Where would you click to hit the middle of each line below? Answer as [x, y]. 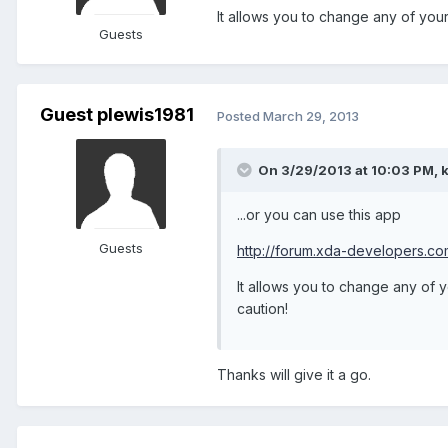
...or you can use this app [319, 215]
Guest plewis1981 [117, 115]
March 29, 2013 [311, 115]
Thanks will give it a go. [294, 375]
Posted [240, 115]
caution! [262, 309]
